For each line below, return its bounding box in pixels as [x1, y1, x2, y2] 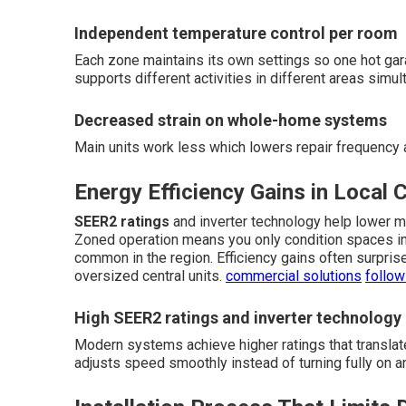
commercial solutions [226, 267, 362, 285]
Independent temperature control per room [74, 24, 398, 43]
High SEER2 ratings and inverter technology [74, 308, 401, 327]
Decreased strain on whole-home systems [74, 111, 387, 130]
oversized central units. [74, 267, 226, 285]
